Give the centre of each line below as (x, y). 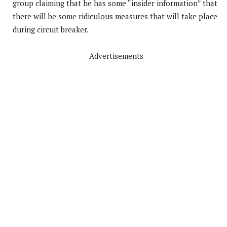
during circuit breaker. (51, 30)
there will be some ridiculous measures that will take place (115, 16)
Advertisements (116, 56)
